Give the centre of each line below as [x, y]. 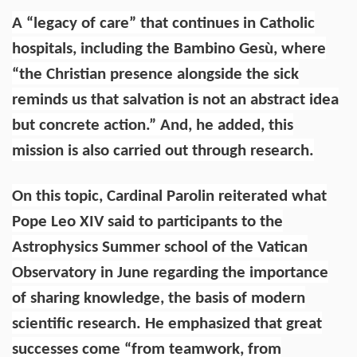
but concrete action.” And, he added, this [153, 125]
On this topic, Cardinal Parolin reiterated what [169, 196]
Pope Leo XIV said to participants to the [147, 222]
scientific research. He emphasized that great [167, 324]
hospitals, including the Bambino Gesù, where [169, 49]
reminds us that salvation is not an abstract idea [175, 100]
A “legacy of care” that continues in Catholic [163, 23]
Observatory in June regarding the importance [170, 273]
